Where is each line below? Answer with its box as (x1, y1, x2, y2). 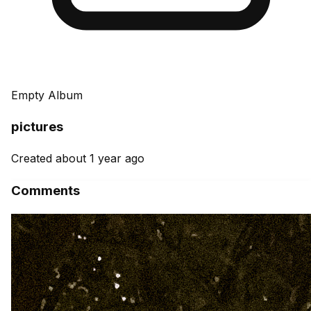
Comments (11, 182, 80, 199)
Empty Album (11, 87, 83, 102)
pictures (11, 119, 63, 135)
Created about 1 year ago (11, 151, 144, 166)
